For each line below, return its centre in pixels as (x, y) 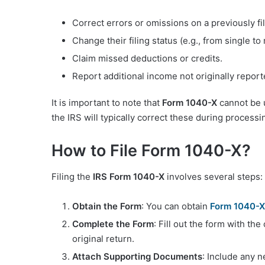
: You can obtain (176, 206)
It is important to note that (107, 102)
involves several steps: (214, 177)
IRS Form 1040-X (129, 177)
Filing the (72, 177)
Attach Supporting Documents (137, 257)
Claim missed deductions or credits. (147, 58)
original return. (103, 239)
